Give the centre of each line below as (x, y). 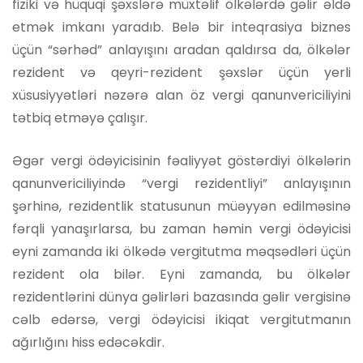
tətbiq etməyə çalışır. (80, 117)
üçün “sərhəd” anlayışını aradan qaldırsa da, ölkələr (181, 49)
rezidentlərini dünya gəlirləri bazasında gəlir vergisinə (181, 297)
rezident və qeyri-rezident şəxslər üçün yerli (181, 72)
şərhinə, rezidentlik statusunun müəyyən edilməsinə (181, 206)
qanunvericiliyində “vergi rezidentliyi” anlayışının (181, 183)
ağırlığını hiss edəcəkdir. (88, 342)
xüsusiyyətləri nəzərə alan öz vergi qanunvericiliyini (181, 95)
